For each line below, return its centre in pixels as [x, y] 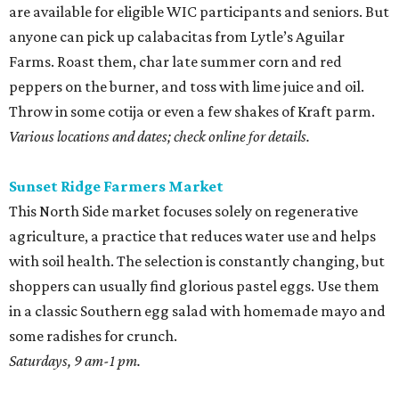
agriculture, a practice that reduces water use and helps [192, 236]
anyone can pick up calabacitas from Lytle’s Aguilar [177, 37]
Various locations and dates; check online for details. [159, 137]
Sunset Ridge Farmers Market [116, 187]
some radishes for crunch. [93, 336]
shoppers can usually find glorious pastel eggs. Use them [194, 286]
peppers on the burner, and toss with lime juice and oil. [187, 87]
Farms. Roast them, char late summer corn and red [175, 62]
